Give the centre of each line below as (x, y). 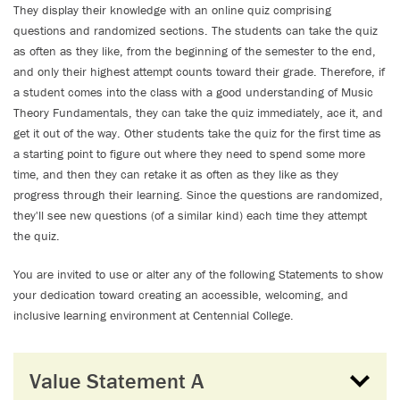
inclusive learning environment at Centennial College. (154, 315)
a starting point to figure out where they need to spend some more (189, 154)
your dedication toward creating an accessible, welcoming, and (181, 295)
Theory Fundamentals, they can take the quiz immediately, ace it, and (198, 112)
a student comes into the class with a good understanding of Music (193, 92)
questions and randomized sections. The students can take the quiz (196, 30)
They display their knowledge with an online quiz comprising (172, 10)
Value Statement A (117, 381)
